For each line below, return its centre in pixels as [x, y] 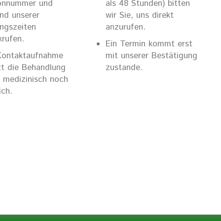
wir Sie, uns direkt [139, 15]
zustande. [124, 68]
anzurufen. [125, 27]
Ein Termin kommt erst [149, 44]
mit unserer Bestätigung [151, 56]
